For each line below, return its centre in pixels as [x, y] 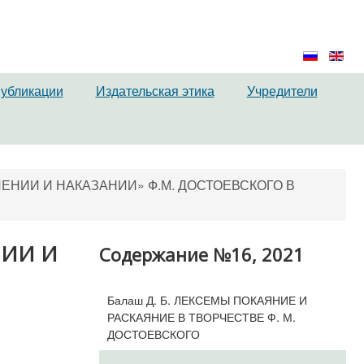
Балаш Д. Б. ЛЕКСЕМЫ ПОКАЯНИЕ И [207, 299]
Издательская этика [155, 91]
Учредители [282, 91]
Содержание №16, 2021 [201, 254]
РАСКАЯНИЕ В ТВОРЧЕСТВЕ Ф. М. [201, 316]
